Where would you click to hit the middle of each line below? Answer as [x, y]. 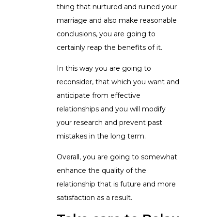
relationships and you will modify [111, 109]
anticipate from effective [99, 96]
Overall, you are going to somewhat [117, 157]
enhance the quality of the [101, 171]
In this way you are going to [104, 69]
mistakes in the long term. [101, 136]
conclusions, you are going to [106, 34]
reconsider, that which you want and [118, 82]
